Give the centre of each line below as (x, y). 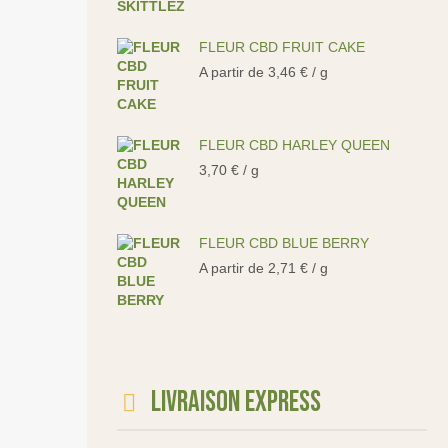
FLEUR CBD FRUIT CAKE (282, 47)
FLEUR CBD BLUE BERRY (284, 243)
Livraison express (236, 402)
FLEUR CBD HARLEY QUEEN (294, 145)
